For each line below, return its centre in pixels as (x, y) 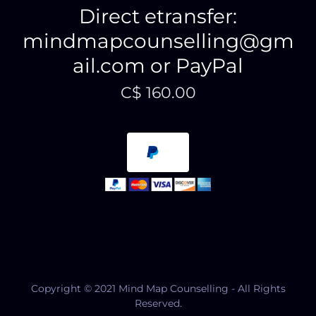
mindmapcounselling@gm (158, 41)
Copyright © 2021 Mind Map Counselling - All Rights (158, 288)
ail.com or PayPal (158, 65)
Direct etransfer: (158, 16)
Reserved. (158, 303)
